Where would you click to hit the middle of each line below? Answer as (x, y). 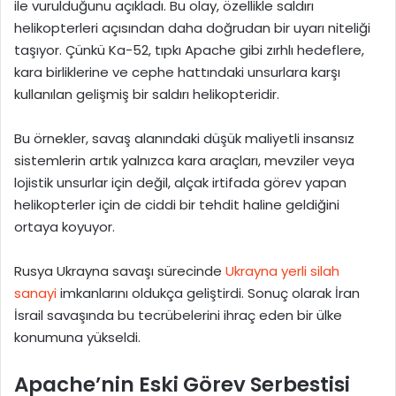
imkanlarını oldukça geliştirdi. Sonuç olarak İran (208, 293)
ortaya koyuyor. (65, 227)
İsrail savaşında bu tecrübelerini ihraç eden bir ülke (178, 316)
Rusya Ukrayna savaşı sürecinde (120, 271)
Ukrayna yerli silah (282, 271)
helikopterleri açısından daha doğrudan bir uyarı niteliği (192, 28)
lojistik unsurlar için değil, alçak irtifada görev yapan (180, 183)
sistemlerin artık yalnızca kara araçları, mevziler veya (184, 161)
